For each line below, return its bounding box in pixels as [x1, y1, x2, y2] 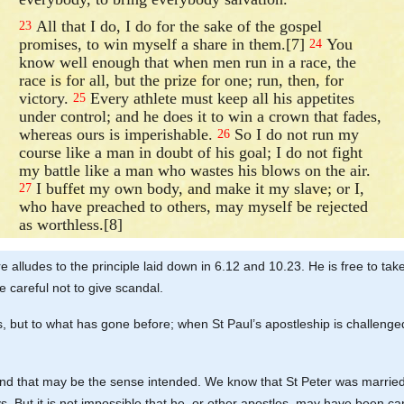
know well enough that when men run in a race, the [19, 52, 357, 71]
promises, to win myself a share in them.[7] [19, 34, 310, 53]
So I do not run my [230, 124, 360, 143]
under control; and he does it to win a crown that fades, [19, 106, 382, 125]
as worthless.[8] [19, 215, 124, 234]
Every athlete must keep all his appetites [86, 88, 355, 107]
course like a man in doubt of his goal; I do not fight [19, 142, 363, 161]
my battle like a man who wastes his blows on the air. [19, 161, 372, 179]
